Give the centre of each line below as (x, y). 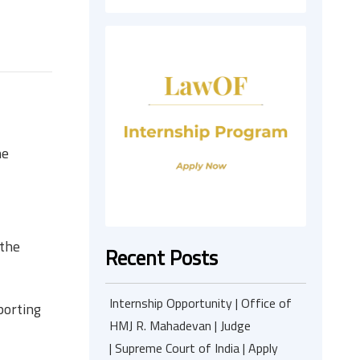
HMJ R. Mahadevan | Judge (180, 325)
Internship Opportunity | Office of (200, 303)
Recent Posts (162, 258)
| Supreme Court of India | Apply (194, 348)
